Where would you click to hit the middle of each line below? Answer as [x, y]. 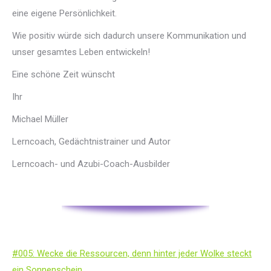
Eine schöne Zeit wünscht [64, 74]
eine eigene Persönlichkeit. [64, 13]
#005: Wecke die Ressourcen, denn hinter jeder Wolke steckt [132, 253]
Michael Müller [40, 119]
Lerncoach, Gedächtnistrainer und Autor [91, 142]
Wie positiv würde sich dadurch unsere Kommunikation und [129, 36]
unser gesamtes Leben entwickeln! [81, 52]
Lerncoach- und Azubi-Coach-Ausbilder [91, 164]
